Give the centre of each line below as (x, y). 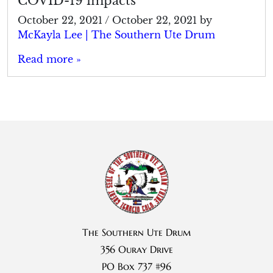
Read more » (49, 59)
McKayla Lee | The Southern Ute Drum (116, 35)
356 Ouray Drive (136, 250)
